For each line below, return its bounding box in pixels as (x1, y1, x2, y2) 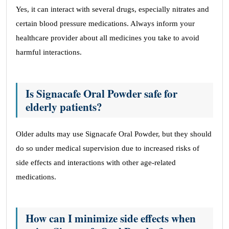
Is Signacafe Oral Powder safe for (26, 86, 177, 101)
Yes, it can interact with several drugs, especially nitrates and (16, 5, 209, 13)
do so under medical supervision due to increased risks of (16, 144, 199, 152)
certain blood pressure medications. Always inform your (16, 19, 195, 28)
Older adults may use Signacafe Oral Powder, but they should (16, 130, 212, 138)
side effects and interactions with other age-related (16, 158, 176, 167)
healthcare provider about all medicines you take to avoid (16, 34, 199, 42)
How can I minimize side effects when (26, 211, 196, 226)
